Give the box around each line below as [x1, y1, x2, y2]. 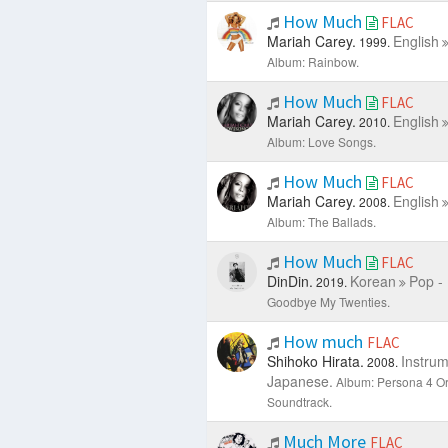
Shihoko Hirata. [266, 350, 364, 371]
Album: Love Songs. [266, 132, 376, 150]
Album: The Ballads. [266, 212, 376, 230]
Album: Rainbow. [266, 52, 359, 70]
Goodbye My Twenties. [266, 292, 390, 310]
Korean [349, 270, 396, 291]
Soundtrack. [266, 392, 332, 410]
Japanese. [266, 370, 333, 391]
